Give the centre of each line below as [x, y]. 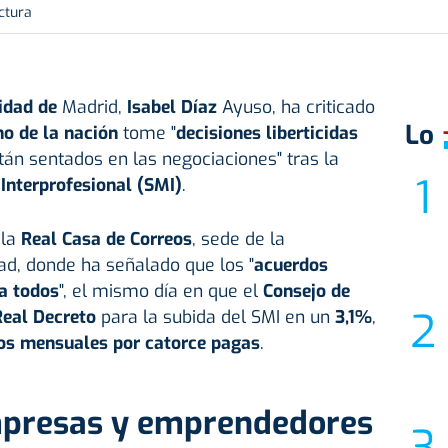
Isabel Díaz [174, 107]
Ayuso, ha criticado [298, 107]
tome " [146, 133]
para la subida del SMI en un [215, 317]
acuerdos [290, 265]
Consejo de [306, 291]
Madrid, [94, 107]
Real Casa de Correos [106, 239]
